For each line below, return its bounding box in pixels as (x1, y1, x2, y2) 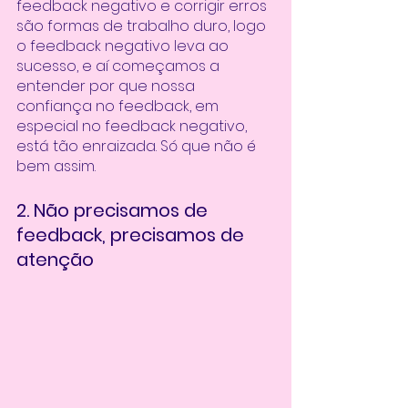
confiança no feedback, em (16, 96, 222, 117)
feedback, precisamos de (16, 222, 249, 249)
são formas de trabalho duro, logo (16, 15, 270, 37)
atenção (16, 247, 94, 273)
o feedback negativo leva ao (16, 36, 232, 57)
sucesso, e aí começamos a (16, 56, 223, 77)
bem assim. (16, 156, 96, 178)
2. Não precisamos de (16, 198, 212, 224)
